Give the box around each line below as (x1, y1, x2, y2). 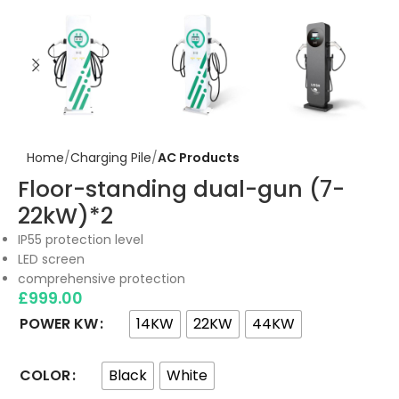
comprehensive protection (18, 269, 185, 288)
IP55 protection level (18, 230, 143, 248)
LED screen (18, 249, 85, 268)
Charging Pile (70, 148, 151, 167)
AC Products (158, 148, 240, 167)
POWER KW (20, 313, 98, 335)
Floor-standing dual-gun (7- (18, 173, 345, 205)
